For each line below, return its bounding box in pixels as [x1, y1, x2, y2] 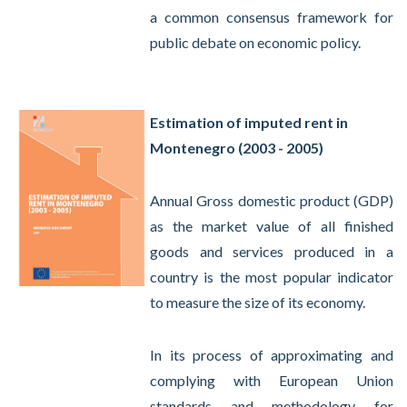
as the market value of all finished [150, 217, 393, 234]
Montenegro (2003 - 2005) [150, 139, 323, 156]
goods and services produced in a [150, 243, 393, 260]
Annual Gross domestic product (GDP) [150, 192, 393, 209]
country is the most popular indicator [150, 268, 393, 285]
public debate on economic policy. [150, 34, 361, 51]
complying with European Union [150, 372, 393, 389]
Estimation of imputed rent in [150, 114, 348, 131]
